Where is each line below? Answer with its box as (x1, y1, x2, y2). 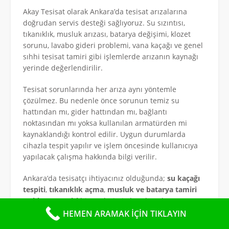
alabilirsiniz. (23, 207, 65, 217)
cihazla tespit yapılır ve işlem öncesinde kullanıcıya (23, 140, 198, 150)
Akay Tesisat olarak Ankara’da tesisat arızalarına (23, 6, 187, 16)
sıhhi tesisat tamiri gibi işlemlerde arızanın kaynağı (23, 51, 198, 61)
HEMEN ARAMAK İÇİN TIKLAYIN (63, 208, 187, 219)
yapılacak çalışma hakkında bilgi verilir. (23, 151, 157, 162)
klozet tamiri (33, 195, 78, 205)
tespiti (23, 184, 45, 194)
